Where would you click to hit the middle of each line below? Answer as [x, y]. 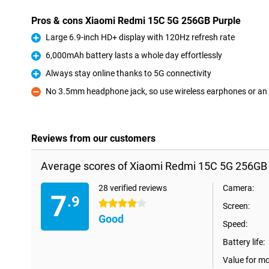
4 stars [111, 204]
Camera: [238, 188]
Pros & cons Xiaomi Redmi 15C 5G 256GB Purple [136, 21]
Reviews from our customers [93, 138]
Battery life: [244, 242]
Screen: [236, 206]
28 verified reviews [133, 188]
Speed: [235, 224]
